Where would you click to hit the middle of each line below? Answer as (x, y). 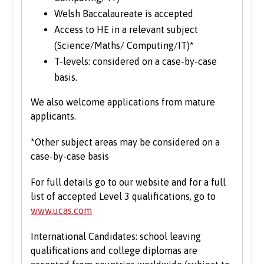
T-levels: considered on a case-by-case (136, 62)
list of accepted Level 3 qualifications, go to (123, 197)
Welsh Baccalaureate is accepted (124, 14)
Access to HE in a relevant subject (126, 30)
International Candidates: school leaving (116, 237)
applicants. (53, 116)
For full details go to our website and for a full (128, 182)
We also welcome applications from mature (123, 102)
